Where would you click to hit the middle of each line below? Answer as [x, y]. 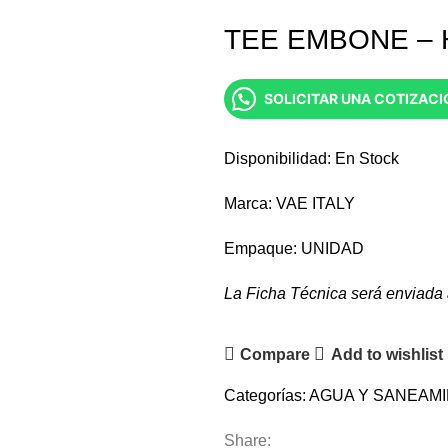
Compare [275, 354]
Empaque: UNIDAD [294, 248]
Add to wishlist [386, 354]
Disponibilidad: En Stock [311, 158]
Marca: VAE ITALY [289, 203]
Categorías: [265, 395]
